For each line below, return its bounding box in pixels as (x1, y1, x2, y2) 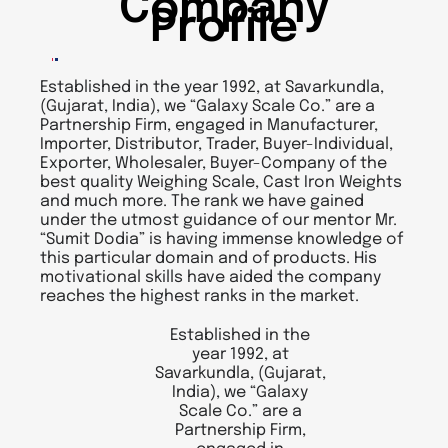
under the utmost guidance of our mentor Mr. (40, 212, 397, 230)
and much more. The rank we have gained (40, 193, 364, 211)
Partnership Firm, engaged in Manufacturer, (40, 117, 378, 135)
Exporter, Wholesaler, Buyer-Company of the (40, 155, 387, 173)
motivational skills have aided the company (40, 269, 381, 287)
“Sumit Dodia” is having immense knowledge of (40, 231, 403, 249)
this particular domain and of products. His (40, 250, 377, 268)
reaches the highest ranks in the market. (40, 288, 359, 306)
